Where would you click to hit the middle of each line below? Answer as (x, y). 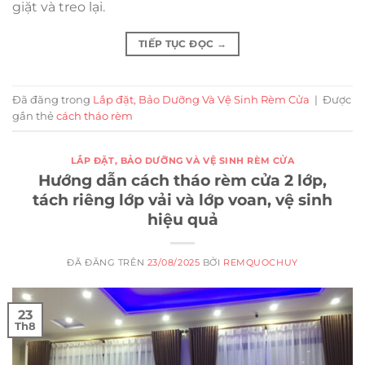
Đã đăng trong (53, 99)
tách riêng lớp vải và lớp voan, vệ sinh (182, 199)
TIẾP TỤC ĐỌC (177, 44)
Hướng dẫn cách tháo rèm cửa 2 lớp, (182, 180)
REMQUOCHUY (261, 262)
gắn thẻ (34, 116)
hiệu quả (182, 219)
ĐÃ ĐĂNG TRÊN (107, 262)
